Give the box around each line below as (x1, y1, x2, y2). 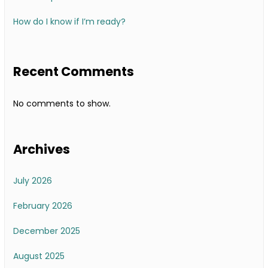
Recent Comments (13, 63, 134, 81)
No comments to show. (13, 97, 111, 109)
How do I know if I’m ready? (13, 16, 126, 28)
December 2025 (13, 225, 80, 237)
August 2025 (13, 250, 65, 263)
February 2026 (13, 200, 72, 212)
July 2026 (13, 175, 52, 187)
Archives (13, 140, 70, 158)
